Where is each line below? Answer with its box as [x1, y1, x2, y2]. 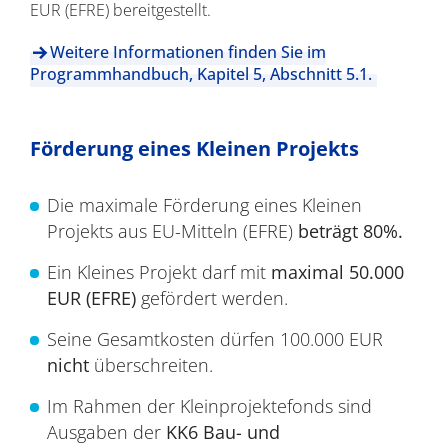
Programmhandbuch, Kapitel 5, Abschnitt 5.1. [29, 63, 372, 85]
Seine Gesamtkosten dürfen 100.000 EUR [46, 327, 383, 351]
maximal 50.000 [265, 260, 404, 284]
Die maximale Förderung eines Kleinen [46, 193, 362, 217]
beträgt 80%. [297, 219, 403, 243]
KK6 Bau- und [165, 420, 280, 444]
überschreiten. [88, 353, 213, 377]
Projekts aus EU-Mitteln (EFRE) [46, 219, 298, 243]
